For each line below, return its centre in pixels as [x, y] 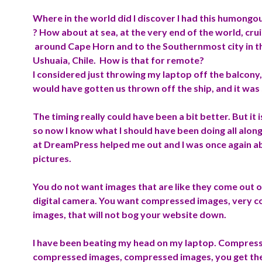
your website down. [183, 214]
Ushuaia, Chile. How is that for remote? [118, 60]
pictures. [52, 158]
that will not [94, 214]
